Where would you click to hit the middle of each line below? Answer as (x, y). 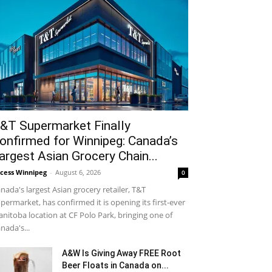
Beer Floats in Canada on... (115, 265)
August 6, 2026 (78, 172)
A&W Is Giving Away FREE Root (121, 253)
